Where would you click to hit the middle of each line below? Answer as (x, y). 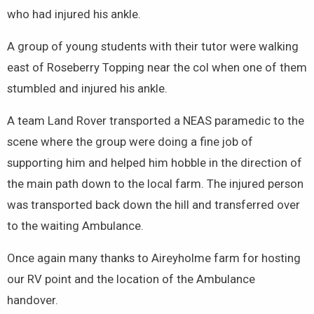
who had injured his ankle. (74, 14)
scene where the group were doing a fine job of (130, 141)
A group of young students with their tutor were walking (153, 46)
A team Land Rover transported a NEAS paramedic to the (156, 120)
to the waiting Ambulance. (75, 225)
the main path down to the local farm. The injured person (155, 183)
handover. (33, 300)
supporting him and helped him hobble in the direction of (155, 162)
